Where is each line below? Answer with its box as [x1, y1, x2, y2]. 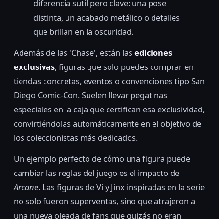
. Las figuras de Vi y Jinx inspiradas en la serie [38, 181, 205, 193]
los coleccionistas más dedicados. [14, 132, 138, 144]
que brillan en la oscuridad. [33, 25, 133, 37]
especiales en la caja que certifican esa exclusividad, [14, 104, 205, 115]
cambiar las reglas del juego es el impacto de [14, 167, 179, 179]
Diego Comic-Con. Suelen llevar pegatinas [14, 89, 167, 101]
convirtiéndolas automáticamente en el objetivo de [14, 118, 201, 130]
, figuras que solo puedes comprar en [55, 61, 194, 73]
